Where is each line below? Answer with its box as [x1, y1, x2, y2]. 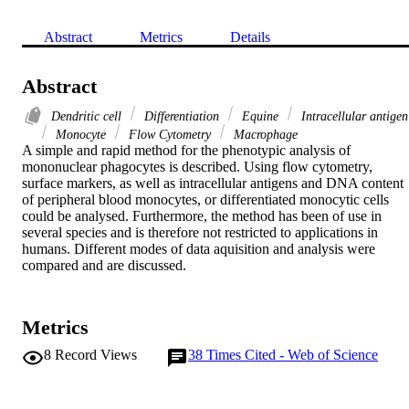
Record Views [55, 346, 137, 362]
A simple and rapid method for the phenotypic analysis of [22, 142, 351, 158]
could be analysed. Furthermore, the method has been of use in [22, 207, 382, 224]
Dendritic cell [51, 108, 125, 123]
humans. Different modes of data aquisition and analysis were [22, 240, 375, 257]
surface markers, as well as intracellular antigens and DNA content [22, 174, 404, 191]
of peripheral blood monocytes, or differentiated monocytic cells [22, 191, 389, 207]
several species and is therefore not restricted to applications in [22, 224, 378, 240]
